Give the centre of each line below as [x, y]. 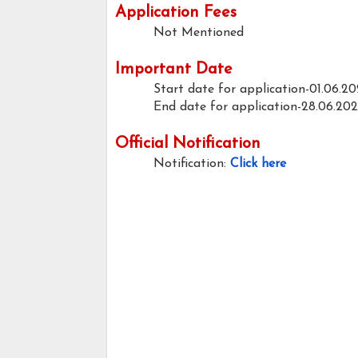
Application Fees [176, 13]
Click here [258, 164]
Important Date [174, 70]
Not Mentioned [201, 33]
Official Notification [188, 144]
